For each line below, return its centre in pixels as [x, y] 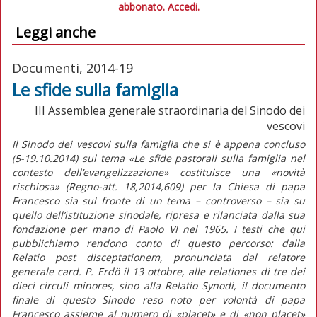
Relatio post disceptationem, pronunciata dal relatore [158, 257]
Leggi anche [56, 32]
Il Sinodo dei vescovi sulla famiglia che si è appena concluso [158, 144]
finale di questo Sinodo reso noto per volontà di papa [158, 299]
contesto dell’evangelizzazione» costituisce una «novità [158, 172]
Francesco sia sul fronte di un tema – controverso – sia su [158, 200]
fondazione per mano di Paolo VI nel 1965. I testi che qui [158, 229]
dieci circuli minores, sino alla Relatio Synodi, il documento [158, 285]
